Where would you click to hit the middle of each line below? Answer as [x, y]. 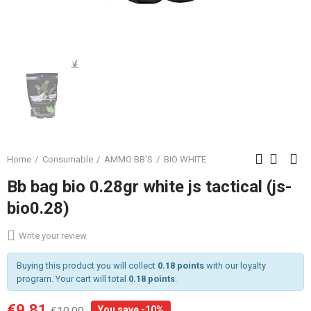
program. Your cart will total [72, 278]
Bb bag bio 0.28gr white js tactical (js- [149, 187]
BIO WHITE [185, 159]
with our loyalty [235, 265]
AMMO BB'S [128, 159]
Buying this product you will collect [87, 265]
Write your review [53, 236]
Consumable [68, 159]
